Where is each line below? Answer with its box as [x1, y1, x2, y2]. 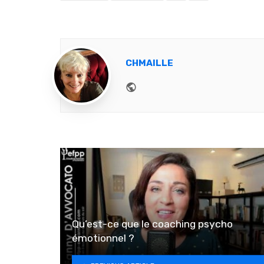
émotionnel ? [72, 232, 134, 244]
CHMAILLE [126, 57, 173, 68]
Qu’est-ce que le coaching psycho [72, 217, 233, 230]
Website [137, 78, 179, 93]
